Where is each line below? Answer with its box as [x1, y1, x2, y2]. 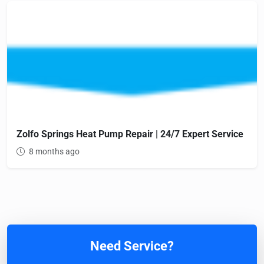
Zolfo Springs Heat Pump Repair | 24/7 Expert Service [16, 128, 243, 140]
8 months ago [27, 147, 80, 157]
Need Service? [90, 239, 174, 254]
